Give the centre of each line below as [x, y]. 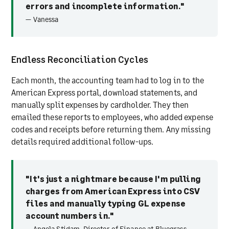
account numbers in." [70, 215]
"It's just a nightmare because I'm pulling [113, 178]
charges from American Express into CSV [113, 191]
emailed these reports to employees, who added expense [112, 117]
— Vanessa [42, 19]
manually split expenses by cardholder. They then [100, 105]
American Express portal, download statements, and [105, 93]
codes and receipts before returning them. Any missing [111, 129]
